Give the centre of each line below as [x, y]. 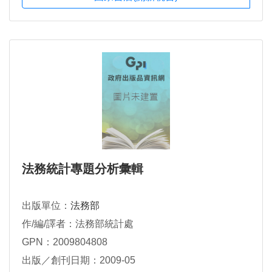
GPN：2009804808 [65, 242]
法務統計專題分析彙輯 [83, 168]
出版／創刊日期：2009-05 [79, 260]
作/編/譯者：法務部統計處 [78, 223]
